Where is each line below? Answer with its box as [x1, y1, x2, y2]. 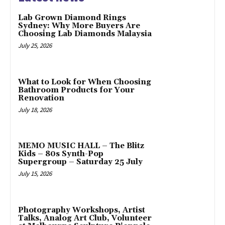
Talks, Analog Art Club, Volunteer [18, 213, 152, 223]
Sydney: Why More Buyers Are [18, 21, 140, 31]
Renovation [18, 93, 64, 103]
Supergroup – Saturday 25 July [18, 157, 143, 167]
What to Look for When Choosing [18, 77, 151, 87]
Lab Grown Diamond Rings [18, 13, 126, 23]
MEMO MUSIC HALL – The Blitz [18, 141, 144, 151]
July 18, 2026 [18, 105, 52, 114]
